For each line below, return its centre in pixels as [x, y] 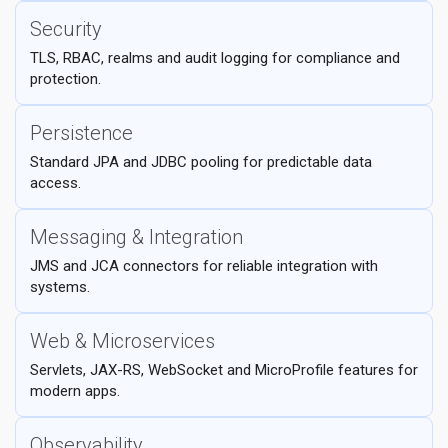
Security [66, 29]
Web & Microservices [122, 341]
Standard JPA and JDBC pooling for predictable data [201, 162]
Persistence [81, 133]
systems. [60, 287]
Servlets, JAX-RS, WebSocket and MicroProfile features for [224, 370]
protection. [65, 79]
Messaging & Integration [136, 237]
